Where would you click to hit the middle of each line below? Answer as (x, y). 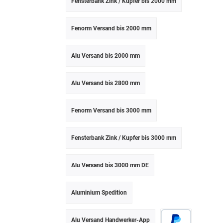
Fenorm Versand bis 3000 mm (111, 110)
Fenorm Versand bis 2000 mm (111, 28)
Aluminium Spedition (99, 192)
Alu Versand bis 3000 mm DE (110, 165)
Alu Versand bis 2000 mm (106, 56)
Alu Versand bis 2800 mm (106, 83)
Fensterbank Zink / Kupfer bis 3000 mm (124, 138)
